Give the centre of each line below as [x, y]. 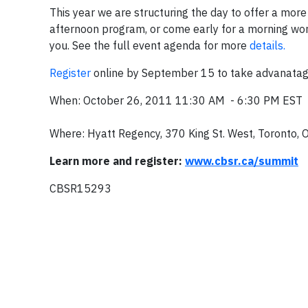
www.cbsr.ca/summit [242, 161]
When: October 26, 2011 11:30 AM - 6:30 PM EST [176, 100]
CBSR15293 [80, 188]
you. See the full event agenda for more [150, 45]
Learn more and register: [117, 161]
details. [267, 45]
